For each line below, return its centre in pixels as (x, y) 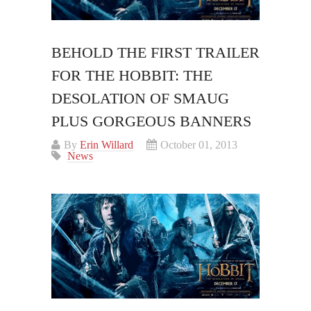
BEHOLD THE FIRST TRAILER (155, 53)
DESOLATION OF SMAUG (140, 99)
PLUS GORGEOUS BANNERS (151, 121)
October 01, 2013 (199, 145)
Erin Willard (107, 145)
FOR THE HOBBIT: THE (132, 76)
